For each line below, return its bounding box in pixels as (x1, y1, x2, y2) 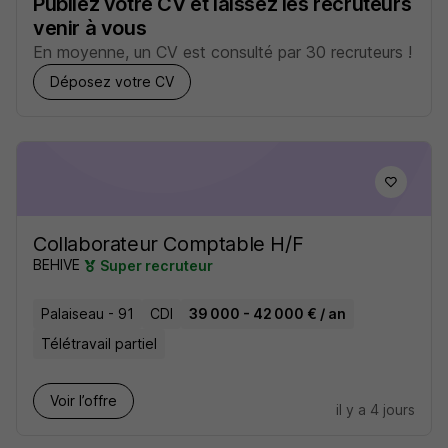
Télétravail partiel (41, 335, 157, 353)
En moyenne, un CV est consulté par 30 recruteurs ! (33, 42, 412, 63)
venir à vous (33, 16, 147, 41)
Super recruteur (100, 257, 213, 275)
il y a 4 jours (336, 401, 415, 419)
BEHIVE (33, 256, 80, 274)
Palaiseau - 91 (41, 305, 134, 323)
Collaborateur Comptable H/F (33, 232, 304, 257)
